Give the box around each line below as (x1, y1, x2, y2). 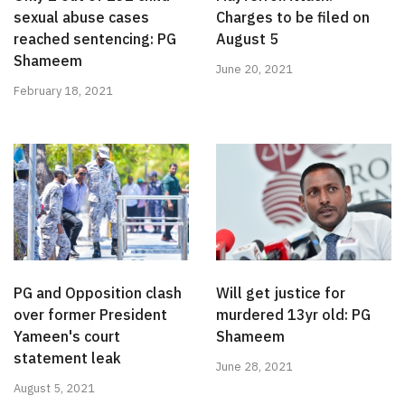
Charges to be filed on (216, 7, 370, 26)
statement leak (14, 348, 121, 367)
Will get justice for (216, 283, 345, 302)
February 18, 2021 (14, 82, 113, 99)
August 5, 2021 (14, 380, 95, 396)
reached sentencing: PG (14, 29, 176, 48)
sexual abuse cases (14, 7, 149, 26)
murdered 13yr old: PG (216, 305, 371, 324)
